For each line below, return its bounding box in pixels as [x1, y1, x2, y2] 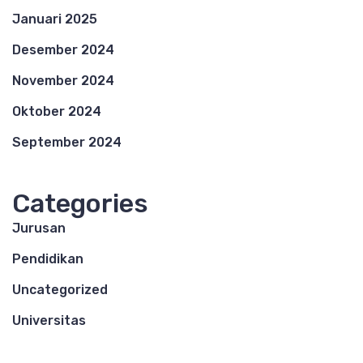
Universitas [12, 312, 86, 328]
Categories [12, 187, 148, 219]
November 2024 [12, 72, 114, 88]
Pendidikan [12, 250, 83, 267]
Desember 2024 [12, 41, 114, 58]
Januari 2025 [12, 11, 97, 27]
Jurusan [12, 220, 66, 236]
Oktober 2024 [12, 103, 101, 119]
